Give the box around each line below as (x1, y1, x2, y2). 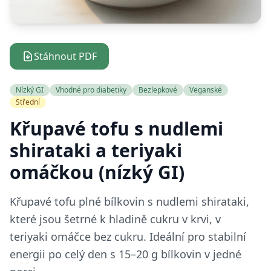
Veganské (189, 85, 222, 95)
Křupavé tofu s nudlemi (10, 116, 223, 141)
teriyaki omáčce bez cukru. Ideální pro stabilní (10, 229, 246, 244)
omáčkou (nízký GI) (10, 160, 184, 184)
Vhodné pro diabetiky (56, 85, 126, 95)
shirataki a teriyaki (10, 138, 182, 163)
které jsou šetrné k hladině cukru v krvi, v (10, 212, 221, 226)
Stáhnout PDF (34, 50, 97, 63)
